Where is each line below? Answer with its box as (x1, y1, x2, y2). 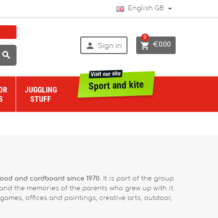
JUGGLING (24, 85, 57, 94)
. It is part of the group (100, 176, 174, 182)
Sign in (98, 42, 122, 50)
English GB (124, 5, 164, 12)
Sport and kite (88, 78, 145, 92)
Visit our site (90, 70, 121, 78)
